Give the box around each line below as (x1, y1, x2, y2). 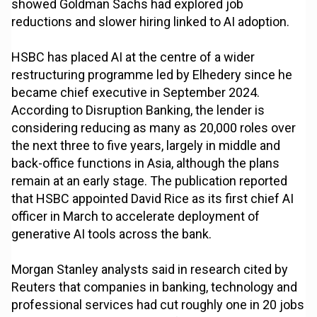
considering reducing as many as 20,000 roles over (11, 120, 296, 136)
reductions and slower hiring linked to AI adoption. (11, 14, 290, 30)
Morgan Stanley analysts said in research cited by (11, 262, 289, 277)
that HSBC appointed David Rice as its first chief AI (11, 191, 294, 207)
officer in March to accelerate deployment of (11, 209, 260, 224)
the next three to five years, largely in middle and (11, 138, 281, 154)
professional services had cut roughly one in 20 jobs (11, 297, 305, 313)
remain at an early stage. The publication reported (11, 173, 288, 189)
